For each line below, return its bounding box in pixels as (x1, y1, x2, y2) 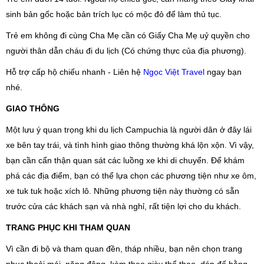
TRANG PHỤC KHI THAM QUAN (6, 223, 130, 233)
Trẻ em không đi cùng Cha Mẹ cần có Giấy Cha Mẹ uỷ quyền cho (6, 31, 250, 41)
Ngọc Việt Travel (143, 67, 204, 77)
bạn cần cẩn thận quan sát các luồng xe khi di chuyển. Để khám (6, 156, 245, 166)
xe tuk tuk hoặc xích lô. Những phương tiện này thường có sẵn (6, 186, 239, 196)
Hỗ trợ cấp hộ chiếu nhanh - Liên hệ (6, 67, 143, 77)
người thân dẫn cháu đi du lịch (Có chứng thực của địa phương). (6, 46, 246, 56)
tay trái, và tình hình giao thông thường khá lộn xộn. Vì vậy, (31, 140, 254, 150)
